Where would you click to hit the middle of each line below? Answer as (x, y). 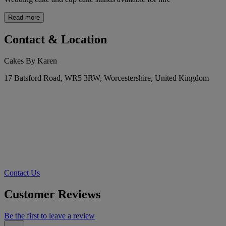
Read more (24, 18)
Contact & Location (55, 40)
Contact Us (22, 173)
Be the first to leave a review (49, 216)
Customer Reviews (52, 194)
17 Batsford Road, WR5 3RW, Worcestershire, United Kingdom (106, 78)
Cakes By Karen (31, 61)
